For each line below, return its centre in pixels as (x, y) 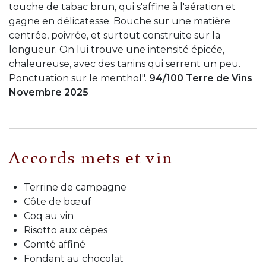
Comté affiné (55, 245)
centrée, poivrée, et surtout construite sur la (115, 36)
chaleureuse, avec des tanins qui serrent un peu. (125, 64)
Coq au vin (49, 216)
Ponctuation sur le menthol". (78, 78)
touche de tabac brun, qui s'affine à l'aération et (122, 7)
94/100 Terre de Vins (199, 78)
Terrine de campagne (75, 188)
